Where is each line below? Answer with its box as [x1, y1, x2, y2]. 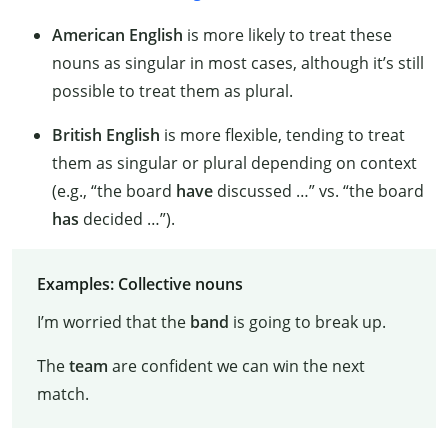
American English [52, 24, 183, 47]
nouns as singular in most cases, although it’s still [52, 52, 424, 75]
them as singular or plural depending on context [52, 152, 417, 175]
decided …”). [79, 208, 175, 231]
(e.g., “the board [52, 180, 176, 203]
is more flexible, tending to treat [160, 124, 405, 147]
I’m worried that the [36, 310, 190, 333]
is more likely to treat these [183, 24, 392, 47]
